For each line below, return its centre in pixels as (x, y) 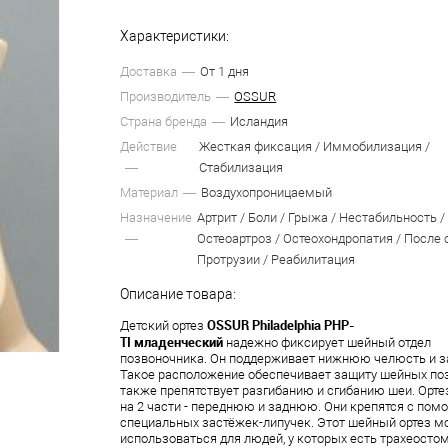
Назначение (156, 217)
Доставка (149, 71)
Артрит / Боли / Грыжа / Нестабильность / (321, 217)
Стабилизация (241, 167)
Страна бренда (164, 121)
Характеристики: (175, 36)
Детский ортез (164, 325)
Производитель (166, 96)
